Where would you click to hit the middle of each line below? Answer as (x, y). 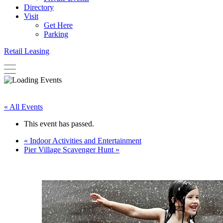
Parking (56, 34)
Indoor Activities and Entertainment (85, 141)
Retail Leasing (27, 51)
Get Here (58, 25)
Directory (39, 7)
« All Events (23, 107)
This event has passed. (59, 124)
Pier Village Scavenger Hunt (70, 150)
